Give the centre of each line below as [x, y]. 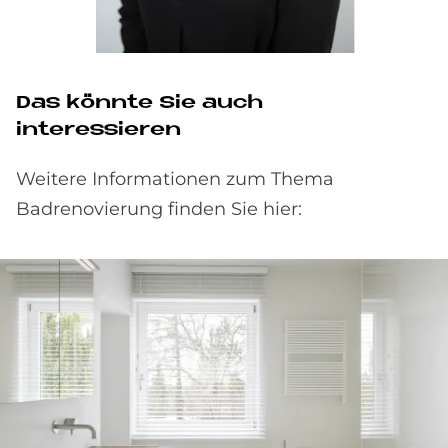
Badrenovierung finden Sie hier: [161, 209]
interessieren [98, 130]
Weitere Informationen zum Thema [175, 179]
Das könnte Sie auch [139, 103]
